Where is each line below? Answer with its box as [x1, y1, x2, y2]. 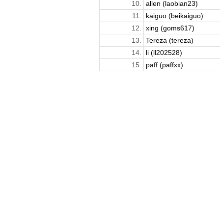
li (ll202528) [145, 48, 182, 56]
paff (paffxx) [145, 60, 183, 69]
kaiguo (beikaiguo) [145, 11, 203, 20]
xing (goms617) [145, 24, 194, 32]
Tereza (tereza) [145, 36, 193, 44]
